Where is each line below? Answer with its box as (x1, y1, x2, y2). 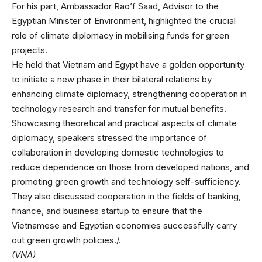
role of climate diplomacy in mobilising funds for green (12, 29, 229, 41)
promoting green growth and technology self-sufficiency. (12, 175, 241, 187)
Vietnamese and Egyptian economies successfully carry (12, 219, 237, 231)
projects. (12, 44, 47, 56)
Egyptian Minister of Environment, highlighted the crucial (12, 15, 236, 26)
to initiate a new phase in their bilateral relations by (12, 73, 212, 85)
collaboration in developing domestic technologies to (12, 146, 224, 158)
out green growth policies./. (12, 234, 121, 246)
